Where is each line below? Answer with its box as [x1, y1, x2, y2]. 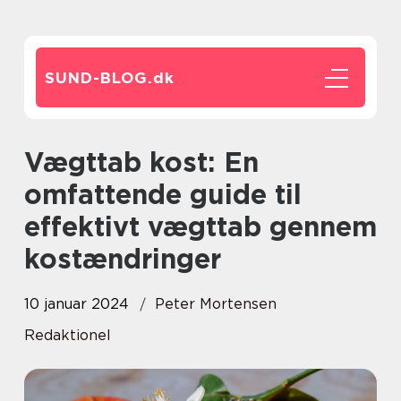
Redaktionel [24, 327, 111, 344]
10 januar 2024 [24, 295, 129, 312]
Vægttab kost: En [24, 146, 43, 178]
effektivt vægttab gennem [24, 210, 377, 243]
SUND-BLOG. [45, 69, 153, 87]
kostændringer [24, 243, 221, 275]
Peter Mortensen [155, 295, 277, 312]
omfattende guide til [24, 178, 302, 210]
